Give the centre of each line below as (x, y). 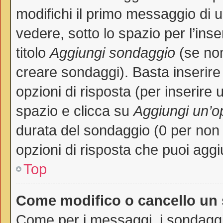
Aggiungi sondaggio (112, 53)
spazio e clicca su (75, 111)
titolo (33, 53)
